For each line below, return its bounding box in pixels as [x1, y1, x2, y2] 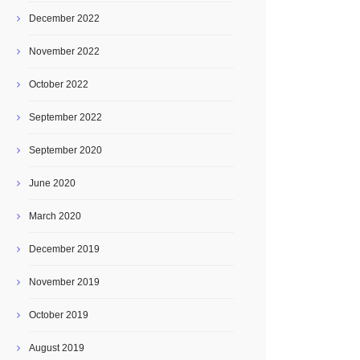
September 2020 [29, 145, 102, 156]
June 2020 [29, 178, 76, 189]
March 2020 [29, 211, 81, 222]
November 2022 [29, 46, 100, 57]
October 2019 [29, 309, 88, 321]
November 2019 [29, 276, 100, 288]
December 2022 [29, 13, 100, 24]
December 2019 [29, 243, 100, 255]
